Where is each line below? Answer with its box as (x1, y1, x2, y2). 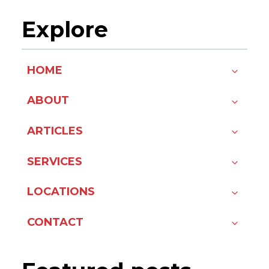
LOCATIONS (27, 185, 95, 199)
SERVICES (27, 154, 82, 168)
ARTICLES (27, 124, 83, 138)
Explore (22, 16, 108, 43)
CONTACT (27, 215, 83, 229)
